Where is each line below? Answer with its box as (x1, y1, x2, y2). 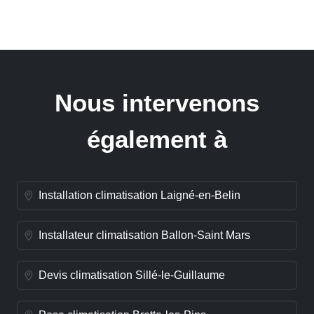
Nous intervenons (55, 88, 259, 116)
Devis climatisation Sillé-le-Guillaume (39, 269, 225, 282)
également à (87, 125, 227, 153)
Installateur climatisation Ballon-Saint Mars (39, 229, 250, 242)
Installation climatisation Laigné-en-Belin (39, 189, 240, 202)
